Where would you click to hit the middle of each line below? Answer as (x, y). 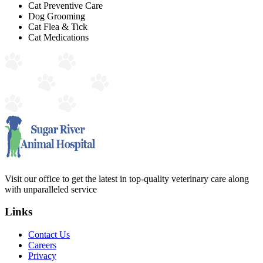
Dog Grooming (57, 16)
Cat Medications (58, 37)
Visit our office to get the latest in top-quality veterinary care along (127, 178)
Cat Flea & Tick (58, 26)
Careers (42, 245)
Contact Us (49, 235)
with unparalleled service (51, 189)
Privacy (42, 256)
